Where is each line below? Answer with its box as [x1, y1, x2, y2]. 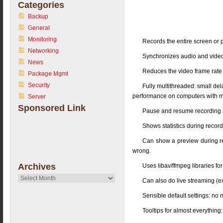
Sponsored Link [18, 103, 86, 113]
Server [28, 93, 46, 100]
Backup [28, 13, 49, 20]
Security [28, 82, 50, 89]
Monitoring [28, 36, 57, 43]
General [28, 24, 50, 31]
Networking [28, 47, 59, 54]
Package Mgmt [28, 70, 69, 77]
